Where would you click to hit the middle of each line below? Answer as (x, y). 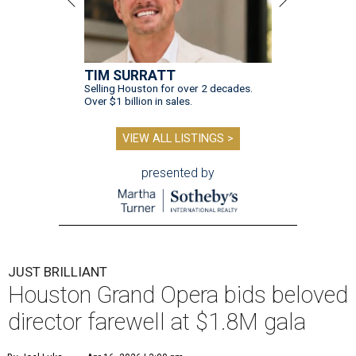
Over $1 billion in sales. (138, 101)
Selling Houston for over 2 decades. (168, 89)
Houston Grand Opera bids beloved (178, 295)
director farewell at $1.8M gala (157, 322)
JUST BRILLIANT (58, 272)
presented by (178, 173)
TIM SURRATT (130, 76)
